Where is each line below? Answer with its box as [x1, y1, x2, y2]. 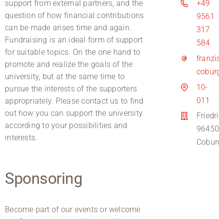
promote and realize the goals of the [5, 59, 133, 69]
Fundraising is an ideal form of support [5, 35, 143, 44]
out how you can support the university [5, 108, 143, 118]
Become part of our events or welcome [5, 204, 141, 214]
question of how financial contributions [5, 10, 144, 20]
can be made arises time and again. [5, 22, 132, 32]
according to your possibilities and [5, 120, 128, 130]
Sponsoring [5, 169, 83, 188]
